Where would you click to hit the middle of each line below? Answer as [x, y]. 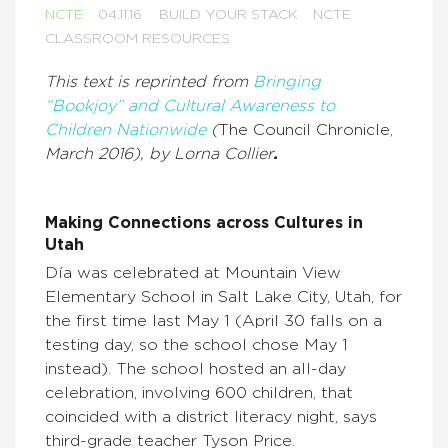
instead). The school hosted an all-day [195, 369]
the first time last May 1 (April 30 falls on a [213, 321]
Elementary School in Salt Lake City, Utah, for [223, 297]
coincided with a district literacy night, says [211, 417]
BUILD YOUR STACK [228, 15]
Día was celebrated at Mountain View [193, 273]
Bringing [287, 82]
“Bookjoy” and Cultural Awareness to [190, 106]
